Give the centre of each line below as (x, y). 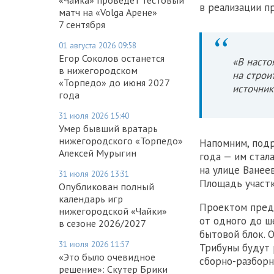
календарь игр (91, 198)
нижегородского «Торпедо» (121, 140)
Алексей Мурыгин (98, 153)
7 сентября (82, 24)
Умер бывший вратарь (108, 128)
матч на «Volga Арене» (108, 12)
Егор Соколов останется (112, 58)
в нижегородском (98, 70)
